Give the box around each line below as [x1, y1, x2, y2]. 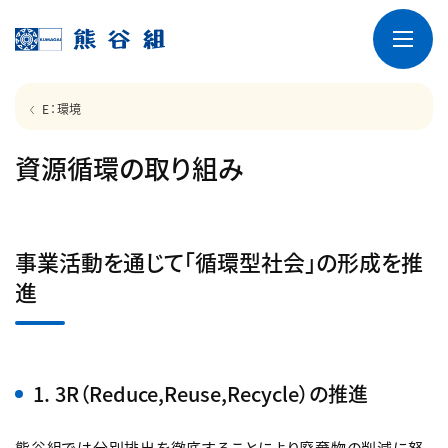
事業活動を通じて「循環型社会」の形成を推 [15, 245, 423, 277]
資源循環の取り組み [15, 149, 243, 186]
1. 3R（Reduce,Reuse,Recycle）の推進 [33, 379, 368, 408]
